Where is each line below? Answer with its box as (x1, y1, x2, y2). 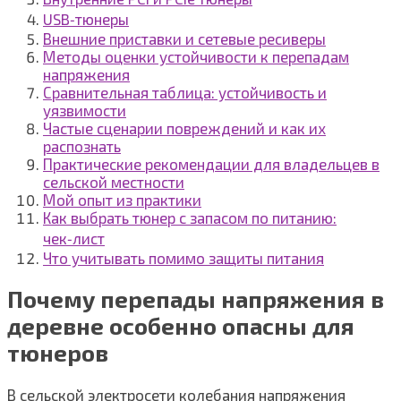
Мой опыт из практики (43, 191, 201, 209)
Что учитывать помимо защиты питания (43, 249, 324, 268)
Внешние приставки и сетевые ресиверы (43, 30, 326, 48)
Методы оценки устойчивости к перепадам (43, 47, 349, 66)
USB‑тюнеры (43, 10, 129, 29)
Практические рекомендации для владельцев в (43, 155, 380, 174)
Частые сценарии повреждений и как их (43, 119, 326, 138)
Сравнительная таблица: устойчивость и (43, 83, 327, 102)
